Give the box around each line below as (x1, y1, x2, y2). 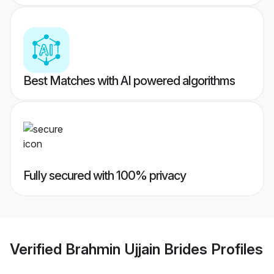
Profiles (207, 240, 263, 258)
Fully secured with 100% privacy (23, 168, 186, 183)
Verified (10, 240, 65, 258)
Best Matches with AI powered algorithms (23, 73, 235, 89)
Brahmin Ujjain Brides (65, 240, 207, 258)
